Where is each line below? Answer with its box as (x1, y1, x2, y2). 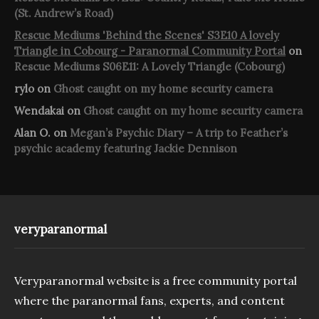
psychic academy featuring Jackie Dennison (14, 142, 237, 156)
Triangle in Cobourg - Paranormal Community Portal (14, 44, 286, 58)
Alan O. (14, 126, 51, 140)
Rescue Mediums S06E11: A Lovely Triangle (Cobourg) (14, 60, 285, 74)
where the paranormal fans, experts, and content (14, 293, 285, 308)
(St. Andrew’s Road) (14, 6, 113, 21)
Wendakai (14, 104, 64, 118)
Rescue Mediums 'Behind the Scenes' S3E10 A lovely (14, 28, 279, 43)
